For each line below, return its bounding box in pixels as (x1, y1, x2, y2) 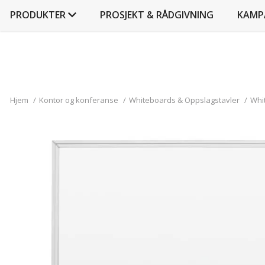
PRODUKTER (10, 8, 66, 21)
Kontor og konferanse (39, 95, 118, 105)
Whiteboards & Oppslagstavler (129, 95, 240, 105)
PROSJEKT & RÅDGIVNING (100, 8, 214, 21)
